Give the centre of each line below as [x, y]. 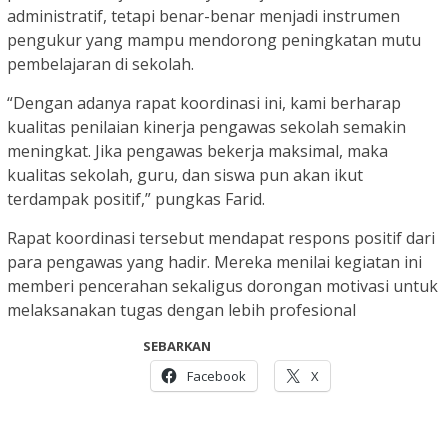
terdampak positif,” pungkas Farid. [136, 199]
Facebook [216, 376]
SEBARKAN [177, 346]
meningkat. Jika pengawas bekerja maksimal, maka [197, 151]
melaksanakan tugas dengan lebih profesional [181, 310]
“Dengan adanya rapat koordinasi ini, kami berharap [204, 103]
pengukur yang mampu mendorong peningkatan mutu [214, 40]
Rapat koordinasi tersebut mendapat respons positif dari [221, 238]
